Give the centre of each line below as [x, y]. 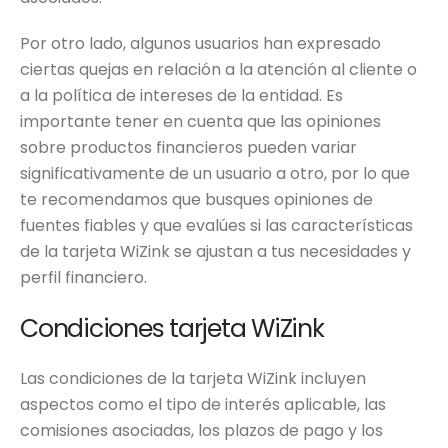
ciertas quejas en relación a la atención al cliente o [218, 70]
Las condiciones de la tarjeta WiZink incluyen [193, 379]
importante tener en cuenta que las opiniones [200, 122]
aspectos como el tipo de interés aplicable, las [203, 405]
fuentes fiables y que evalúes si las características [216, 226]
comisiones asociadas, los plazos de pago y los [201, 431]
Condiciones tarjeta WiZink [172, 329]
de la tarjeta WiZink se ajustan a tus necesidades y [215, 252]
